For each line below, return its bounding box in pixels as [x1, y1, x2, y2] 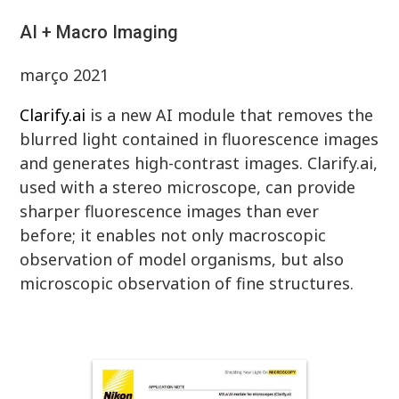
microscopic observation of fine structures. [20, 273, 354, 295]
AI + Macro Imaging [20, 21, 179, 44]
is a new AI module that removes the [85, 104, 374, 126]
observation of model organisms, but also [20, 248, 345, 271]
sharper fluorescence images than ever [20, 200, 320, 223]
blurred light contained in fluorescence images [20, 128, 379, 151]
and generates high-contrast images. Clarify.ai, [20, 152, 379, 175]
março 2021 [20, 64, 110, 86]
